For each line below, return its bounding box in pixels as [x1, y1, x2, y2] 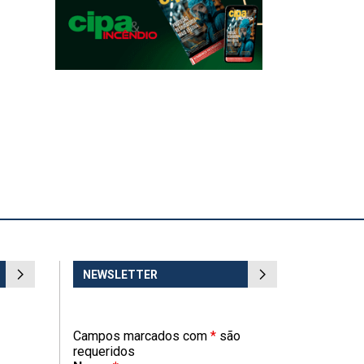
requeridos [72, 344, 135, 359]
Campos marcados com [72, 328, 210, 344]
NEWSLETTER [82, 268, 158, 281]
